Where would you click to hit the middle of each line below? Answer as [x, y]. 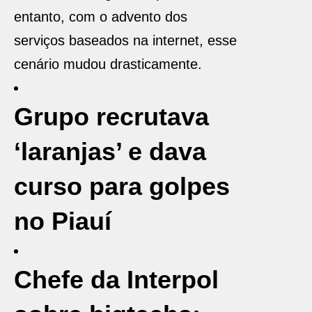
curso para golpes [122, 186]
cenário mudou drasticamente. [108, 64]
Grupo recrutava [111, 117]
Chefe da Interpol [116, 280]
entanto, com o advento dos [101, 17]
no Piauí [63, 221]
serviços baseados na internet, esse [125, 40]
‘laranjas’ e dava [110, 151]
